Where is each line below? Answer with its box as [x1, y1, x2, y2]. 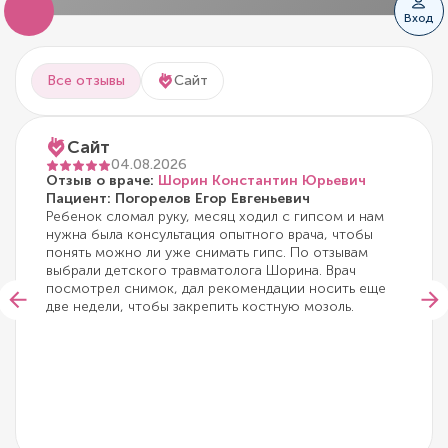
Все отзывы [47, 72, 125, 90]
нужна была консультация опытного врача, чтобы [46, 226, 373, 244]
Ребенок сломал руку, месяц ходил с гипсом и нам [46, 208, 384, 226]
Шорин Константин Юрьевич [158, 172, 366, 190]
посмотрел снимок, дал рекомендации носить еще [46, 280, 386, 298]
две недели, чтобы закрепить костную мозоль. [46, 298, 354, 316]
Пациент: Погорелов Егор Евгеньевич [46, 190, 310, 208]
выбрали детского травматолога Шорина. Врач [46, 262, 356, 280]
